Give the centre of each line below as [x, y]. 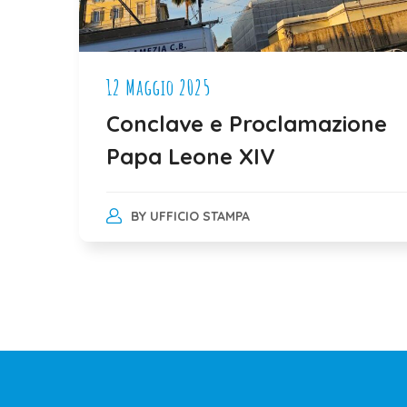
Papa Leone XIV [191, 156]
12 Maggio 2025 [159, 87]
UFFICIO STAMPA [199, 216]
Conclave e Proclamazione [247, 123]
